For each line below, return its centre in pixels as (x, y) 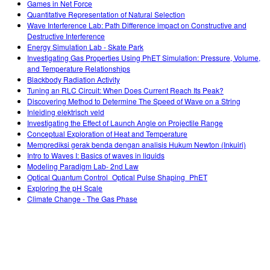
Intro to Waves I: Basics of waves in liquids (96, 155)
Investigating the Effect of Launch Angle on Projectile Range (125, 122)
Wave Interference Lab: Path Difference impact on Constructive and (137, 25)
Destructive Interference (66, 36)
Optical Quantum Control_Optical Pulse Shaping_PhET (117, 177)
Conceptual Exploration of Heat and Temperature (107, 133)
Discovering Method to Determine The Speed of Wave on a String (134, 101)
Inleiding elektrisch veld (66, 111)
